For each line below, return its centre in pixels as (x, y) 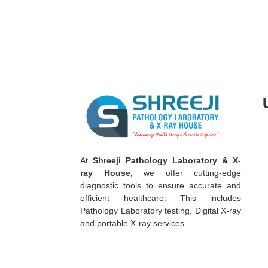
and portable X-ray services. (134, 223)
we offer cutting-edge (187, 173)
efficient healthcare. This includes (161, 198)
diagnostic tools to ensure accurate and (161, 186)
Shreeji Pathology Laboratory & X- (167, 161)
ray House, (106, 173)
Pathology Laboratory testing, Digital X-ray (161, 211)
